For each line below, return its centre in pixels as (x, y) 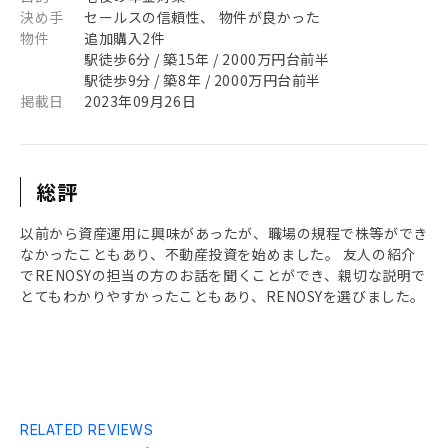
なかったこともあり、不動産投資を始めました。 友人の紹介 (218, 254)
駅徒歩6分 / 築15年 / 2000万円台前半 (207, 59)
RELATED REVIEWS (87, 429)
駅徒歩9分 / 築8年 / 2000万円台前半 (202, 80)
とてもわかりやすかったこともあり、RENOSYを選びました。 (222, 296)
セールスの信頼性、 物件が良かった (202, 17)
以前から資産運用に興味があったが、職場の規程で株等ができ (224, 233)
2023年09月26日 (140, 101)
